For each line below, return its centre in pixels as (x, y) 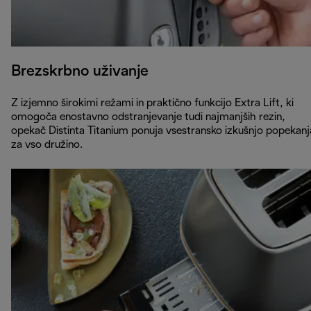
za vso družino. (48, 144)
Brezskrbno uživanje (80, 71)
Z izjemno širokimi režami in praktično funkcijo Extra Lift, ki (152, 103)
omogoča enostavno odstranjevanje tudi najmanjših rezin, (148, 117)
